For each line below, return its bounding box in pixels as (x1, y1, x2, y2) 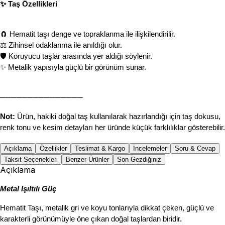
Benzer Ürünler (66, 156, 109, 164)
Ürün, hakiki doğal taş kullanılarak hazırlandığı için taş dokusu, (15, 113, 220, 121)
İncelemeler (133, 145, 167, 153)
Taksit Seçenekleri (4, 156, 58, 164)
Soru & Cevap (175, 145, 215, 153)
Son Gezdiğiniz (117, 156, 161, 164)
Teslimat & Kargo (75, 145, 125, 153)
